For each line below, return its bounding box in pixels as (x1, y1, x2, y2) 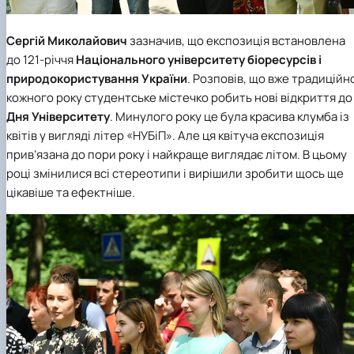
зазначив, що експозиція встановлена (127, 32, 345, 50)
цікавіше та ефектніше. (6, 184, 135, 201)
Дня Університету (6, 108, 110, 126)
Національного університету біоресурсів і (76, 51, 322, 69)
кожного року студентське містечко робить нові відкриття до (6, 89, 352, 107)
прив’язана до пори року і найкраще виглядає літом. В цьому (6, 146, 347, 164)
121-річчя (23, 51, 73, 69)
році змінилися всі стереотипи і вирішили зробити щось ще (6, 165, 344, 183)
